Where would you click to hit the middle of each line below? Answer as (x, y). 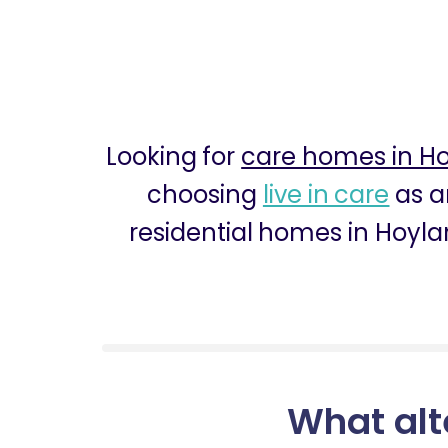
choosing (205, 194)
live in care (326, 194)
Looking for (173, 156)
